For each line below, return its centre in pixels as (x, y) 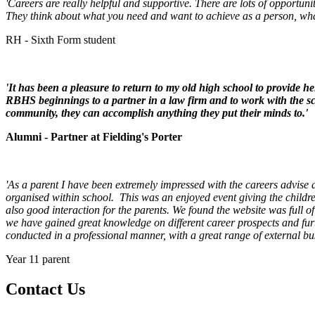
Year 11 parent (38, 259)
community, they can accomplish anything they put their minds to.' (157, 113)
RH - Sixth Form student (60, 40)
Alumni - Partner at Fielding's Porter (94, 137)
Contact (34, 289)
